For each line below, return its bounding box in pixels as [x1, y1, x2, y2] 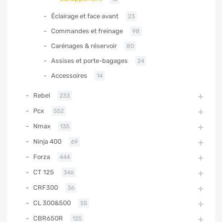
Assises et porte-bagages [51, 56, 128, 64]
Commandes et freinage [51, 27, 123, 35]
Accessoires [51, 71, 87, 79]
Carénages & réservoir [51, 42, 117, 50]
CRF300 [33, 183, 58, 191]
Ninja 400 [33, 137, 61, 145]
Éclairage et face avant [51, 12, 118, 20]
